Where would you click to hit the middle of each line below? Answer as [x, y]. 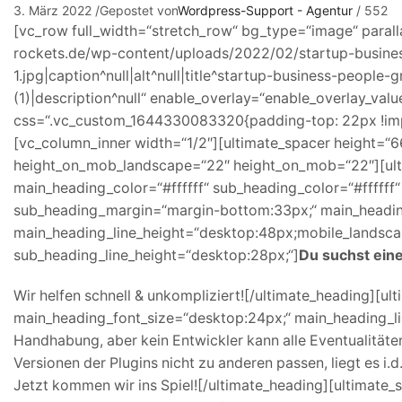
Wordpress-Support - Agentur [265, 10]
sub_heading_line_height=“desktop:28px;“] [156, 255]
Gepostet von [139, 10]
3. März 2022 [52, 10]
